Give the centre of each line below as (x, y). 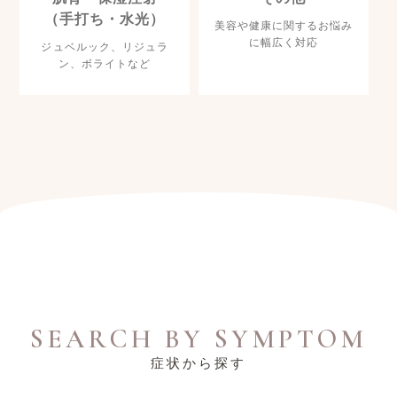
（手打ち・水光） (105, 19)
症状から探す (198, 363)
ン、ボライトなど (105, 64)
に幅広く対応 (283, 43)
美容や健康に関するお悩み (284, 26)
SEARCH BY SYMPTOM (198, 339)
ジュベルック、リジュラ (105, 47)
